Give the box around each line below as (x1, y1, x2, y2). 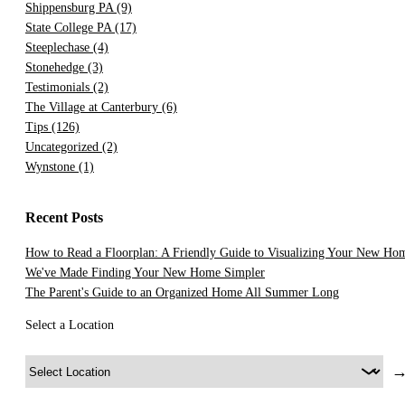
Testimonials (25, 80, 93, 95)
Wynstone (25, 160, 79, 174)
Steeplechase (25, 41, 93, 55)
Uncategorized (25, 140, 102, 155)
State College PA (25, 21, 115, 35)
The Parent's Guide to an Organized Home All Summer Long (25, 286, 339, 300)
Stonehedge (25, 61, 88, 75)
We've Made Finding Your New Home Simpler (25, 266, 265, 280)
